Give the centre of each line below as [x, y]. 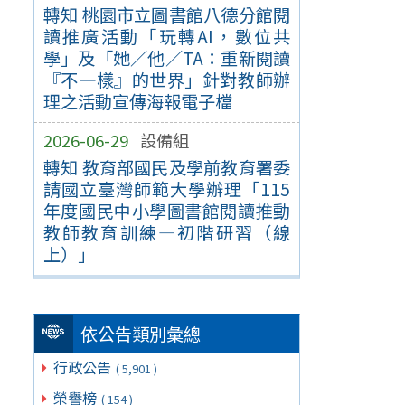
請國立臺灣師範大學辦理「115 [167, 188]
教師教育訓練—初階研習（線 [167, 232]
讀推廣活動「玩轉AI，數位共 [167, 36]
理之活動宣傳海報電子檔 [137, 101]
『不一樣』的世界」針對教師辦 [167, 79]
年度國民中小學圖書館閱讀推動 [167, 210]
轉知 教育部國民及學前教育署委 [167, 167]
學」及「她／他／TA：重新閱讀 [167, 57]
